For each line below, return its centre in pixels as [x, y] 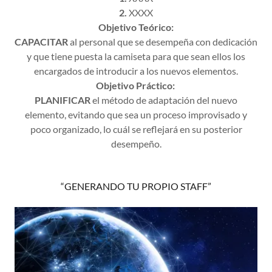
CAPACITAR [41, 42]
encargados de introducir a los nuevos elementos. [136, 71]
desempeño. [136, 144]
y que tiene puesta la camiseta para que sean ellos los [136, 56]
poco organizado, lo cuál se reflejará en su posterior [136, 129]
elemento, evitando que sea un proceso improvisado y [136, 114]
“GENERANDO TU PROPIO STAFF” [136, 186]
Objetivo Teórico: [136, 27]
